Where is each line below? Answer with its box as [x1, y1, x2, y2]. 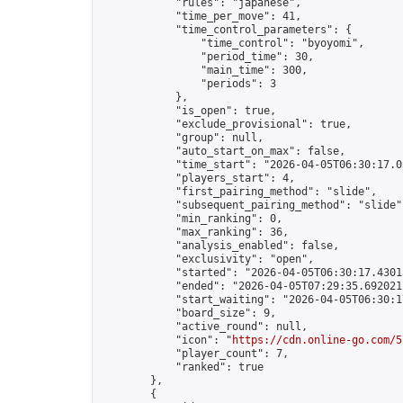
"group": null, [100, 131, 264, 144]
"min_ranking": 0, [100, 212, 282, 225]
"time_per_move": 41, [100, 10, 301, 22]
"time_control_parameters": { [100, 23, 352, 36]
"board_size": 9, [100, 307, 276, 319]
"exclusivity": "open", [100, 253, 314, 265]
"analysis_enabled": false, [100, 239, 339, 252]
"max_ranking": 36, [100, 226, 289, 238]
